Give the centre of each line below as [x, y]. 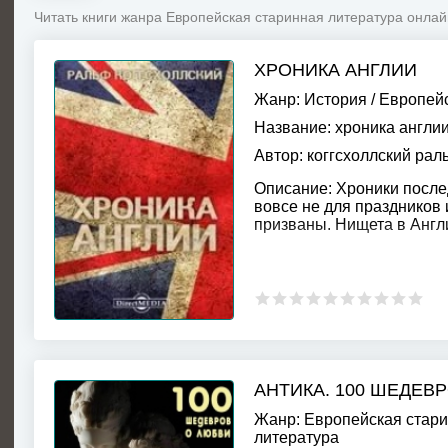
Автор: [278, 155]
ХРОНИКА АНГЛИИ [335, 70]
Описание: [293, 188]
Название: [292, 127]
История [335, 99]
